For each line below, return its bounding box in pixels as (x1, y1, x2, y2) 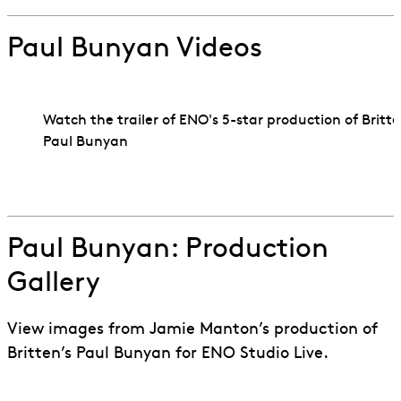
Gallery (7, 270, 100, 299)
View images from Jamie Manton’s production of (7, 321, 378, 339)
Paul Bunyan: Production (7, 236, 328, 265)
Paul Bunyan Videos (7, 36, 262, 64)
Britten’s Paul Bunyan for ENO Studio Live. (7, 346, 328, 363)
